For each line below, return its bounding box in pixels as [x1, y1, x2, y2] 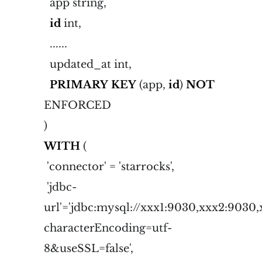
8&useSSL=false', [44, 242, 133, 255]
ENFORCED [44, 98, 111, 112]
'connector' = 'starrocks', [44, 160, 174, 173]
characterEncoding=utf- [44, 221, 172, 235]
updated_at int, [44, 57, 132, 71]
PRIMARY [50, 78, 108, 91]
